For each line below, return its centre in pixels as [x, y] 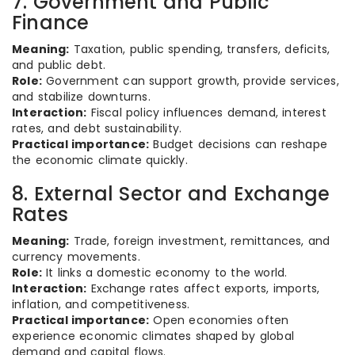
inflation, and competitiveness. [101, 304]
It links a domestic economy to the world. [165, 273]
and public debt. [59, 65]
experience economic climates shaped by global [153, 336]
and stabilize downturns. [81, 97]
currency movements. [76, 257]
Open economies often [219, 320]
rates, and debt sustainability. [97, 128]
